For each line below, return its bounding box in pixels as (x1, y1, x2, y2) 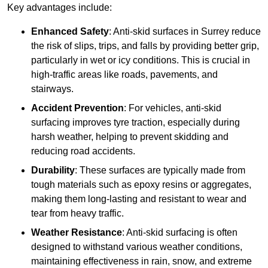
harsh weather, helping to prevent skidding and (31, 132, 229, 142)
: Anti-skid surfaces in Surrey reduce (109, 26, 261, 37)
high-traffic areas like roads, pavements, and (31, 69, 218, 80)
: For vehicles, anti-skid (124, 103, 221, 114)
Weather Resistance (31, 227, 122, 238)
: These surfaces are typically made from (75, 165, 245, 176)
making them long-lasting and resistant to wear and (31, 194, 246, 205)
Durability (31, 165, 75, 176)
